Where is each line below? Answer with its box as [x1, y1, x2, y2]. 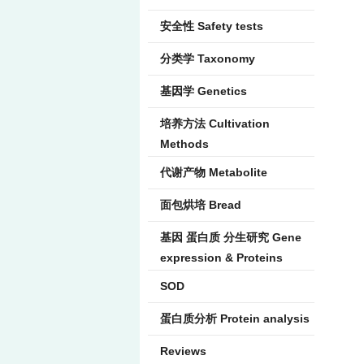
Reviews [160, 344, 206, 357]
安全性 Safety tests [160, 19, 263, 32]
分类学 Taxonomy [160, 52, 255, 65]
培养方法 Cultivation [160, 117, 270, 130]
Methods [160, 137, 209, 150]
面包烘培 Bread [160, 198, 241, 211]
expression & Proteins [160, 251, 283, 264]
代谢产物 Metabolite [160, 166, 267, 179]
